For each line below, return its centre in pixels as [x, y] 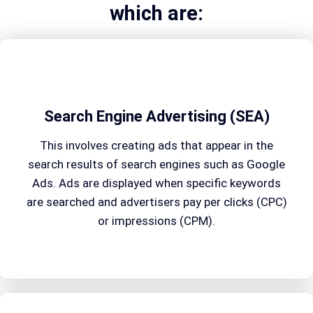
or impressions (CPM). [156, 220]
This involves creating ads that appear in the [156, 145]
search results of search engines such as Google [156, 164]
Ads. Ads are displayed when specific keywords [156, 183]
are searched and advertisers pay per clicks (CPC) [156, 202]
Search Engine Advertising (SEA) [156, 116]
